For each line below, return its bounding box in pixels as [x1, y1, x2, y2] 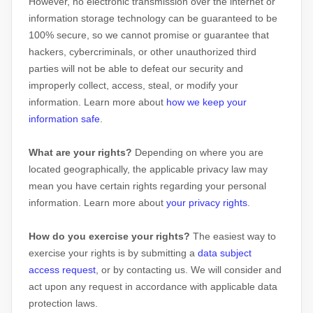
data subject [198, 247, 252, 259]
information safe [29, 113, 100, 124]
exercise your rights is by [29, 247, 141, 259]
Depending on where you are [132, 147, 263, 158]
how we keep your [166, 96, 247, 108]
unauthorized [176, 46, 234, 57]
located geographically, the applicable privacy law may [29, 163, 268, 175]
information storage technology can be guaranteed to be [29, 13, 277, 24]
